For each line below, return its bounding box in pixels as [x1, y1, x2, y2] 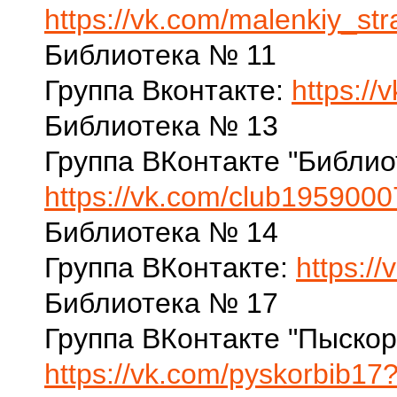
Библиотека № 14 [44, 216, 278, 248]
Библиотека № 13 [44, 110, 278, 142]
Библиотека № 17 [44, 287, 278, 319]
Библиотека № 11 [44, 39, 276, 71]
